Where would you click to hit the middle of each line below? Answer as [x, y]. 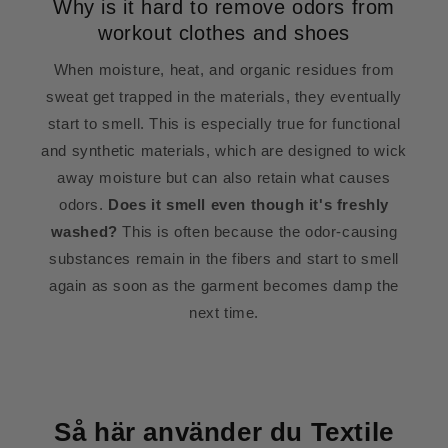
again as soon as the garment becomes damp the [223, 285]
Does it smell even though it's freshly [248, 204]
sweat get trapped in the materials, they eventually [224, 96]
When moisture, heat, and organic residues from [224, 69]
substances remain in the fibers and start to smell [223, 258]
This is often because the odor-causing [257, 231]
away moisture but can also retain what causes [224, 177]
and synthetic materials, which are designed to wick [224, 150]
